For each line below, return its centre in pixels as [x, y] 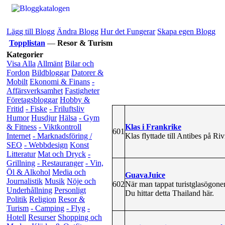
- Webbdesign [46, 145]
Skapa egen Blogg [186, 31]
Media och [69, 172]
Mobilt [17, 82]
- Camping [47, 208]
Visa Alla [21, 64]
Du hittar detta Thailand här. [170, 193]
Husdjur [44, 118]
